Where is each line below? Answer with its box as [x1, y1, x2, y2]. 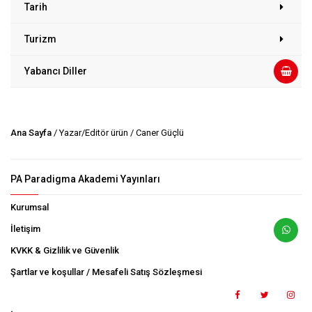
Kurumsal [10, 201, 49, 212]
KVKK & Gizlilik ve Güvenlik [10, 244, 119, 256]
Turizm [24, 33, 56, 45]
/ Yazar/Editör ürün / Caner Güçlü [52, 127, 184, 138]
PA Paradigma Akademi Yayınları [10, 173, 160, 185]
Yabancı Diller [24, 65, 87, 77]
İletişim [10, 223, 40, 234]
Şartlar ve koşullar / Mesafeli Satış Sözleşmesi [10, 266, 202, 277]
